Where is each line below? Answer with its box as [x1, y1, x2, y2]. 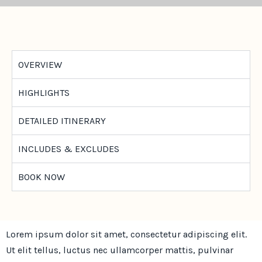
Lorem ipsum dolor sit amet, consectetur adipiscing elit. [6, 229, 247, 240]
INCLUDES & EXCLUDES [18, 143, 119, 154]
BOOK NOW [18, 171, 65, 182]
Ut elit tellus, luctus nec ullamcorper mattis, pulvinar [6, 244, 233, 256]
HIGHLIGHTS [18, 87, 70, 98]
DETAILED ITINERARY [18, 115, 106, 126]
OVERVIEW [18, 59, 62, 70]
